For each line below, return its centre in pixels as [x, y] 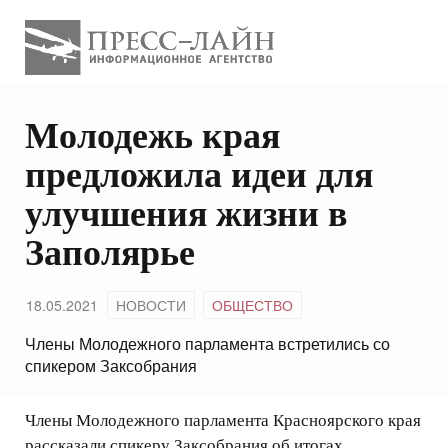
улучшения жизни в [186, 212]
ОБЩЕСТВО [252, 305]
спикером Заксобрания [111, 366]
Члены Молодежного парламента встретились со [207, 344]
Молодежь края [152, 134]
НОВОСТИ [151, 305]
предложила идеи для [199, 173]
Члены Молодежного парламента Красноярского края [223, 420]
